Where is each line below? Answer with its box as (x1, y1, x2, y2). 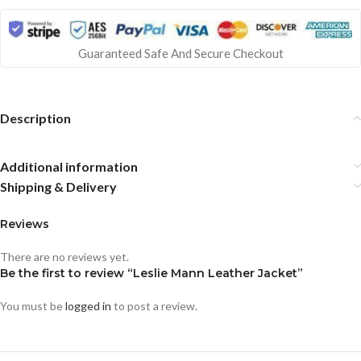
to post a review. (111, 298, 197, 313)
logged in (65, 298, 111, 313)
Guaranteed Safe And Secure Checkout (77, 45, 284, 60)
